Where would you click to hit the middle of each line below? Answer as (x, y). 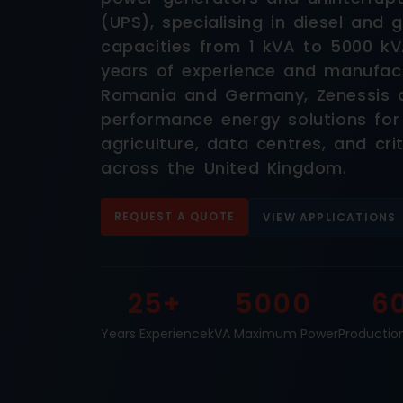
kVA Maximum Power (273, 333)
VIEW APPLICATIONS (330, 217)
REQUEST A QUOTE (175, 216)
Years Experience (154, 333)
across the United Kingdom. (224, 168)
